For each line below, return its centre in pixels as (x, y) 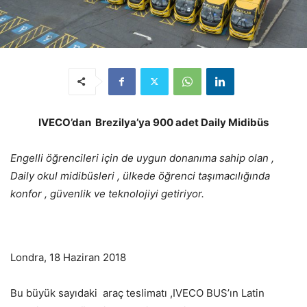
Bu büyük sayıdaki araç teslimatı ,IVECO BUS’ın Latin (137, 293)
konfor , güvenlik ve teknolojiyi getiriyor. (107, 193)
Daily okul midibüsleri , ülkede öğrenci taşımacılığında (140, 175)
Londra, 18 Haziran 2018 (68, 257)
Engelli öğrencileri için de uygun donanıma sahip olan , (142, 158)
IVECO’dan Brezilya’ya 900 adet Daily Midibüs (153, 122)
